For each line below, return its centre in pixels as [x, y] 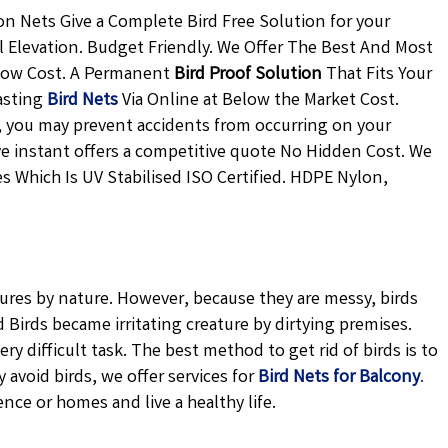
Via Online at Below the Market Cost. [259, 101]
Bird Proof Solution [248, 75]
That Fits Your [377, 75]
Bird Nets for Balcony [339, 378]
